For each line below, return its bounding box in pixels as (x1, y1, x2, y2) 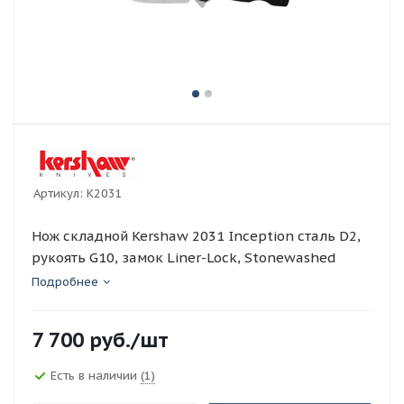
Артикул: (33, 186, 83, 201)
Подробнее (32, 274, 98, 289)
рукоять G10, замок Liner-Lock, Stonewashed (32, 249, 336, 266)
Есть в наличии (50, 367, 141, 383)
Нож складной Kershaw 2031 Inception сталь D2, (32, 227, 361, 244)
